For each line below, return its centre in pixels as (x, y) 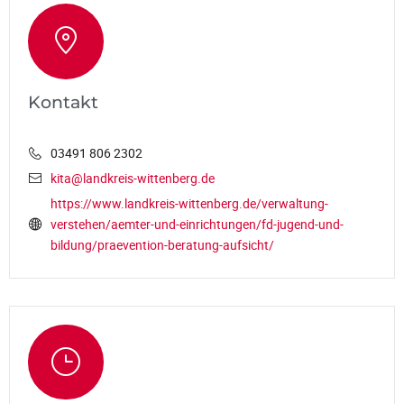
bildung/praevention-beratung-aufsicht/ (162, 244)
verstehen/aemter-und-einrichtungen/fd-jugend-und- (197, 224)
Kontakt (63, 101)
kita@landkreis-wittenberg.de (133, 178)
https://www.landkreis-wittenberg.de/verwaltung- (189, 203)
